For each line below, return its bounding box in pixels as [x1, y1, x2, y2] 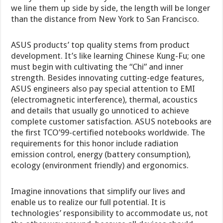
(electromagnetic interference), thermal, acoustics [11, 95, 198, 105]
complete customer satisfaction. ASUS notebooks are [11, 116, 212, 127]
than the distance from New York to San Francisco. [11, 14, 200, 24]
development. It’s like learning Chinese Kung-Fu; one [11, 51, 206, 61]
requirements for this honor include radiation [11, 138, 179, 149]
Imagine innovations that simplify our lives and [11, 186, 186, 197]
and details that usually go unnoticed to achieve [11, 106, 190, 116]
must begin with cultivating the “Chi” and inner [11, 62, 184, 72]
